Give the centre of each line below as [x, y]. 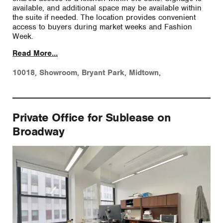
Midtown [144, 72]
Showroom [58, 72]
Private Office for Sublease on [92, 117]
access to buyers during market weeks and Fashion [102, 27]
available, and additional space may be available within [107, 8]
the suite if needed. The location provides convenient [104, 17]
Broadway [38, 131]
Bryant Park [103, 72]
